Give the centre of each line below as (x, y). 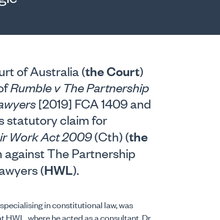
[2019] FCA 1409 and (95, 103)
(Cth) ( (111, 136)
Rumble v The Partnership (80, 87)
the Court (112, 70)
